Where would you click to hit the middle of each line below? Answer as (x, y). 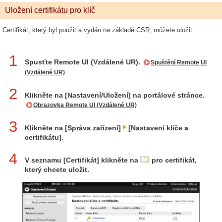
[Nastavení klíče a (157, 128)
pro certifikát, (173, 160)
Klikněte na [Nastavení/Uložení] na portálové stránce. (115, 95)
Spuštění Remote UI (179, 63)
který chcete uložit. (57, 170)
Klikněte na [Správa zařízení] (74, 128)
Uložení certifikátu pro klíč (50, 10)
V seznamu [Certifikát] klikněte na (83, 160)
